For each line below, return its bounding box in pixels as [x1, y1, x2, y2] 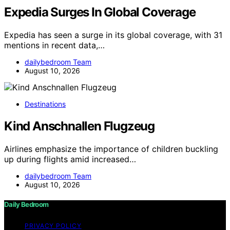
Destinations [25, 100, 66, 109]
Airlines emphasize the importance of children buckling [4, 143, 218, 154]
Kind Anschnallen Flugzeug [4, 119, 155, 134]
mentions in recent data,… [4, 40, 105, 51]
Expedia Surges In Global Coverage [4, 5, 196, 20]
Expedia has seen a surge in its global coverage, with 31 [4, 30, 222, 41]
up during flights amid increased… [4, 154, 136, 164]
